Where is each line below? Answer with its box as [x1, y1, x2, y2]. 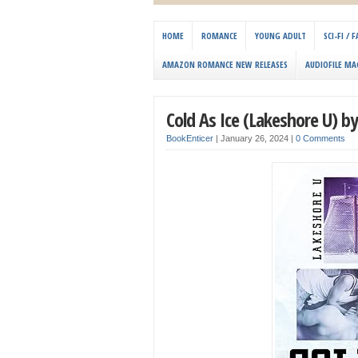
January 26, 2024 [221, 133, 291, 144]
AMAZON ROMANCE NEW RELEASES [162, 58, 288, 71]
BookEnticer [166, 133, 213, 144]
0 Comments [296, 133, 345, 144]
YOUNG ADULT [255, 30, 306, 42]
